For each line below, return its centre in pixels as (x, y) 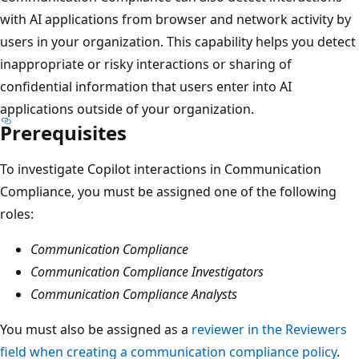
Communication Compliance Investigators (147, 271)
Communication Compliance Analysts (134, 294)
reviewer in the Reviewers (269, 329)
